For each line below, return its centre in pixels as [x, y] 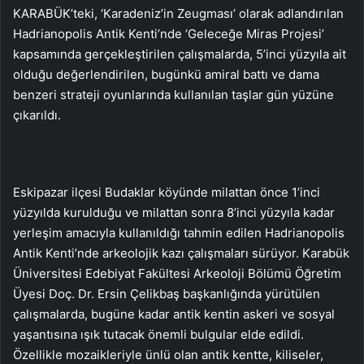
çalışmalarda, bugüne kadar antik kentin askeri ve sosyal [174, 314]
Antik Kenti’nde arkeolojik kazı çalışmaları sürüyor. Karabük [181, 253]
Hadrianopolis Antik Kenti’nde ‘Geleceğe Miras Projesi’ [169, 34]
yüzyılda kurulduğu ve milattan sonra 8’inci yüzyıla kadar [174, 212]
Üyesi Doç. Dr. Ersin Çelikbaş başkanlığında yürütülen [167, 294]
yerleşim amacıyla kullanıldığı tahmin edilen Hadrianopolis [179, 233]
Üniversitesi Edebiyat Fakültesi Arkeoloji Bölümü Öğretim [177, 273]
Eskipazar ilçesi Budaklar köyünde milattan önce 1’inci [167, 192]
